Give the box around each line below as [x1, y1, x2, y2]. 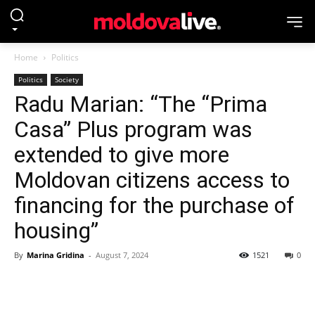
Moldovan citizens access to [14, 167, 290, 193]
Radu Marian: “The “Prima [14, 91, 267, 117]
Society [55, 75, 79, 84]
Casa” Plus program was [14, 116, 252, 143]
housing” [14, 217, 98, 244]
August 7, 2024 [96, 250, 148, 260]
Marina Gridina [27, 250, 84, 260]
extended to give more [14, 141, 229, 168]
